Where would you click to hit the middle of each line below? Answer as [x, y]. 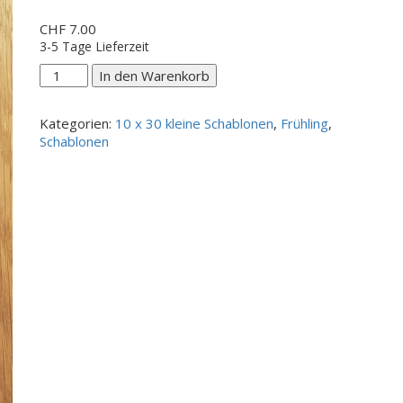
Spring [61, 90]
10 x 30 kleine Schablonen [194, 123]
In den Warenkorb [155, 75]
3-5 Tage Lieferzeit [94, 46]
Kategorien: [77, 123]
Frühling [304, 123]
